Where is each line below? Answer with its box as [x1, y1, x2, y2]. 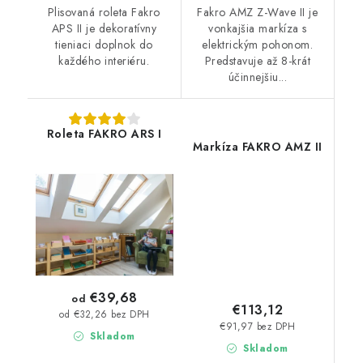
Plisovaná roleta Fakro [47, 3, 160, 20]
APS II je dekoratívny [51, 19, 156, 36]
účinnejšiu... [228, 68, 287, 85]
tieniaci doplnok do [55, 36, 153, 53]
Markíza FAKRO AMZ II [192, 138, 322, 155]
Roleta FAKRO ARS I [46, 125, 162, 142]
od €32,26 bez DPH [59, 307, 150, 321]
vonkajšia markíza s [208, 19, 307, 36]
